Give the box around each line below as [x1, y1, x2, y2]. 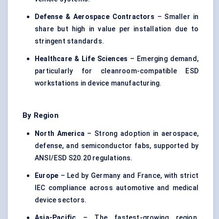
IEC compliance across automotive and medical [35, 184, 198, 192]
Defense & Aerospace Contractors [35, 13, 154, 21]
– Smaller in [154, 13, 198, 21]
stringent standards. [35, 37, 104, 45]
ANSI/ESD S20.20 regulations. [35, 154, 133, 162]
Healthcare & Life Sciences [35, 55, 128, 63]
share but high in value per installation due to [35, 25, 198, 33]
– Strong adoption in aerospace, [84, 130, 198, 138]
